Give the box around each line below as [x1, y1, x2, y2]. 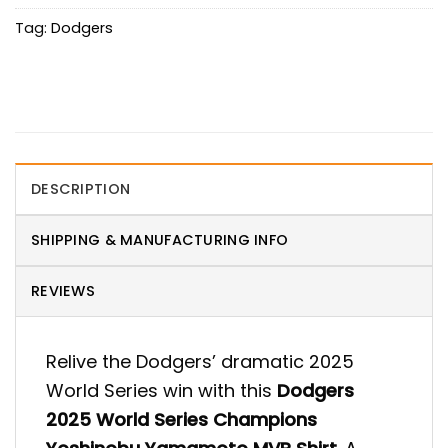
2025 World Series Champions [46, 407, 317, 433]
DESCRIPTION [31, 179, 131, 200]
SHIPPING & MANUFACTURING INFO [31, 230, 289, 251]
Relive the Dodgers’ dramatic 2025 [46, 349, 354, 375]
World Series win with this [46, 378, 277, 404]
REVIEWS [31, 281, 96, 302]
